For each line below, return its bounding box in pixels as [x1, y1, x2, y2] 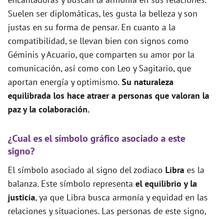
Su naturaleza [122, 76, 174, 88]
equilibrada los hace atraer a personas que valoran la [8, 90, 209, 101]
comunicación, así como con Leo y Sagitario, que [8, 63, 191, 74]
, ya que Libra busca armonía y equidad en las [35, 192, 208, 203]
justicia [8, 192, 35, 203]
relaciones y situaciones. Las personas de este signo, [8, 205, 206, 217]
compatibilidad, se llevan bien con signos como [8, 35, 189, 46]
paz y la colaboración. [8, 104, 89, 115]
